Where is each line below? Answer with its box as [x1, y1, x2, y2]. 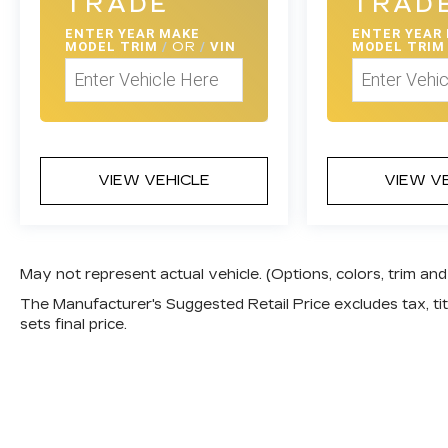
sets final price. [20, 315, 127, 333]
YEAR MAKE [118, 25, 200, 41]
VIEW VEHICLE [97, 171, 210, 189]
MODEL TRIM [65, 38, 162, 54]
